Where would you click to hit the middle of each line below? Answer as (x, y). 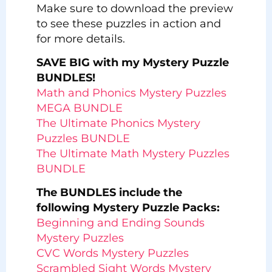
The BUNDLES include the (109, 193)
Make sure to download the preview (135, 8)
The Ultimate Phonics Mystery (118, 123)
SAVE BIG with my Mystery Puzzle (133, 62)
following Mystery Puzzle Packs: (128, 208)
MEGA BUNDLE (80, 108)
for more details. (81, 39)
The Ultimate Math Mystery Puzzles (133, 153)
